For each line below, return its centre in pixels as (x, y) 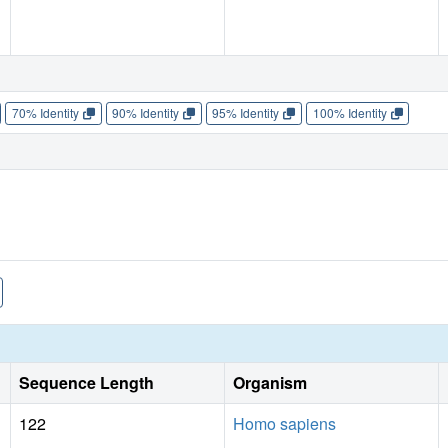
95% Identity (246, 113)
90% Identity (146, 113)
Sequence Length (86, 382)
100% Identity (349, 113)
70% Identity (45, 113)
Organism (270, 382)
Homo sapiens (284, 423)
